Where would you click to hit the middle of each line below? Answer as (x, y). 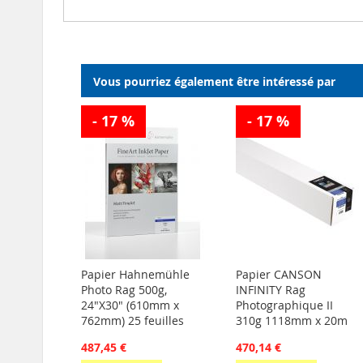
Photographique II (284, 305)
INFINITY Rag (270, 290)
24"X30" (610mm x (130, 305)
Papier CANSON (278, 275)
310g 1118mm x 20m (291, 321)
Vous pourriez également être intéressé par (214, 82)
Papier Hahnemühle (135, 275)
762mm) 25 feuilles (132, 321)
